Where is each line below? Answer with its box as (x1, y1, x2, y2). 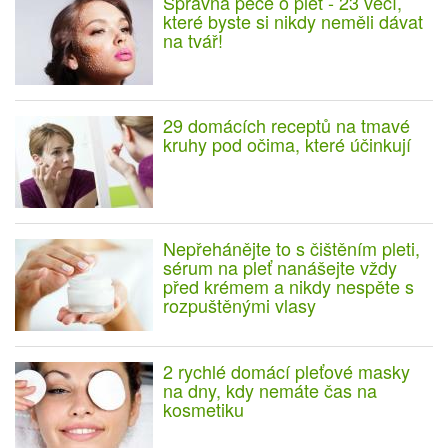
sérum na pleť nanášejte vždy (163, 254, 397, 281)
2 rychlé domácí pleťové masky (163, 358, 410, 385)
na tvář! (163, 27, 223, 54)
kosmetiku (163, 396, 244, 423)
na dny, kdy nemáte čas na (163, 377, 377, 404)
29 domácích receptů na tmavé (163, 112, 410, 139)
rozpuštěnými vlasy (163, 292, 316, 319)
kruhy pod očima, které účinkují (163, 131, 411, 158)
